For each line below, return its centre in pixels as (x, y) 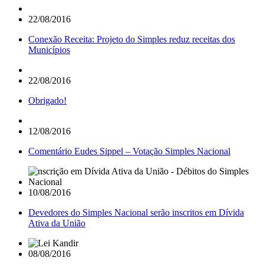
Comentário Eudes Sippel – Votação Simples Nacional (129, 151)
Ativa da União (57, 223)
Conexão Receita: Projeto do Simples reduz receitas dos (132, 39)
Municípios (49, 49)
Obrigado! (47, 100)
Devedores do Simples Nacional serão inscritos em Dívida (136, 212)
